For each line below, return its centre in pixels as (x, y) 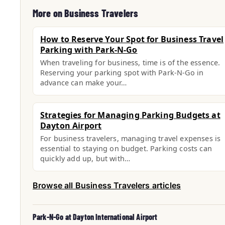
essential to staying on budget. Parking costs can (126, 148)
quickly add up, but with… (85, 158)
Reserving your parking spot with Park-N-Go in (122, 73)
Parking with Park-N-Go (89, 50)
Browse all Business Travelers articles (107, 185)
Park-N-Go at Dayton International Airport (95, 217)
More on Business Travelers (86, 13)
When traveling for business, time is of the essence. (130, 63)
